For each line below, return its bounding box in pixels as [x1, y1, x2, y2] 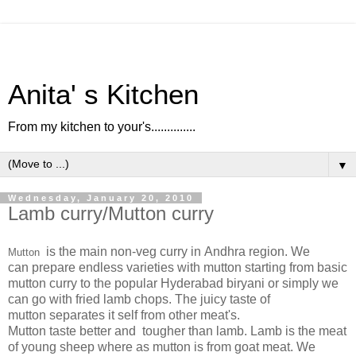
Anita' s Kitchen [8, 79, 199, 110]
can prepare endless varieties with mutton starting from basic [8, 260, 347, 274]
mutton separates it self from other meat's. [8, 308, 240, 322]
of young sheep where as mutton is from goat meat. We [8, 339, 315, 354]
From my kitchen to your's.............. [8, 120, 195, 133]
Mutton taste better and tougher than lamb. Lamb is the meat [8, 323, 346, 338]
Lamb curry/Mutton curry [8, 203, 214, 224]
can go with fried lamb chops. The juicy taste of [8, 292, 270, 306]
